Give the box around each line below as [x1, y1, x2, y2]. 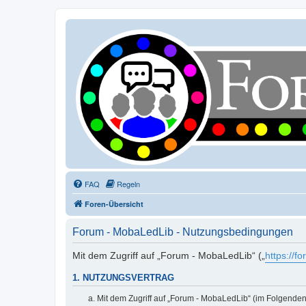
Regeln [117, 178, 140, 189]
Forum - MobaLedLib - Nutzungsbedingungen [72, 225, 293, 238]
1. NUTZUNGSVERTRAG [72, 273, 174, 283]
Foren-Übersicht [85, 198, 143, 209]
